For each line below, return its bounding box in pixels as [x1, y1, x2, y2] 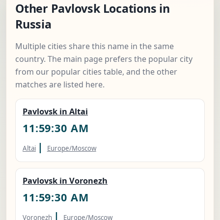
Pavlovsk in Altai [23, 106, 88, 117]
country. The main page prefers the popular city [15, 54, 192, 65]
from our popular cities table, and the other [15, 66, 177, 78]
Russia [15, 16, 52, 32]
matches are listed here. [15, 79, 105, 90]
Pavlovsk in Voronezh [23, 175, 108, 187]
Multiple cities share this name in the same [15, 41, 174, 52]
